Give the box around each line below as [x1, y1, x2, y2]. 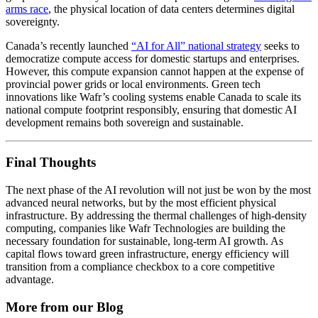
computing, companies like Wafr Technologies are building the [6, 222, 285, 235]
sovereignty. [6, 15, 60, 28]
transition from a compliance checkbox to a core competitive [6, 261, 275, 273]
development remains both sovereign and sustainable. [6, 116, 243, 128]
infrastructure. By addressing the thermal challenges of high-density [6, 209, 307, 222]
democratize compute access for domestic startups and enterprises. [6, 52, 300, 65]
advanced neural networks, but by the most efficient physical [6, 197, 276, 209]
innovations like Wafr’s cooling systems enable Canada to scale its [6, 90, 301, 103]
